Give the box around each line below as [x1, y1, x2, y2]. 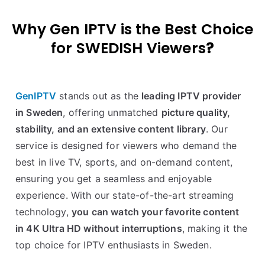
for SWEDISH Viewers [50, 37, 206, 59]
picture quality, [161, 106, 231, 118]
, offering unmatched [63, 106, 161, 118]
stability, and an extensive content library [15, 122, 206, 135]
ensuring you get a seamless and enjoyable [15, 172, 212, 185]
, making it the [182, 222, 248, 234]
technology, [15, 205, 72, 218]
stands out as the [56, 89, 142, 102]
